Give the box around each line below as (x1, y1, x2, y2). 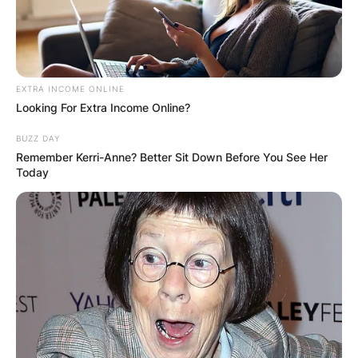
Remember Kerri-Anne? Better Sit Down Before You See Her (16, 149, 328, 164)
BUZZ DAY (16, 133, 60, 143)
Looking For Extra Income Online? (16, 100, 190, 114)
